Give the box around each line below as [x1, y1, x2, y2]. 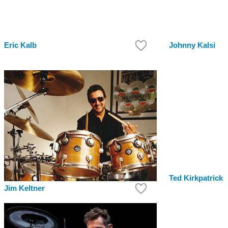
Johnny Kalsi [169, 41, 215, 50]
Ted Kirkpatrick [169, 174, 223, 183]
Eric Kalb [4, 41, 37, 50]
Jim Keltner [4, 184, 45, 192]
